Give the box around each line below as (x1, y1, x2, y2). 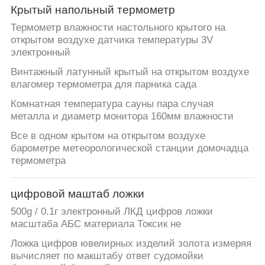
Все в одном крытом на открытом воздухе (10, 130, 205, 142)
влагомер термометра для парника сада (10, 79, 196, 91)
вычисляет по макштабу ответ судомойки (10, 250, 203, 262)
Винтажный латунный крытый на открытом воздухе (10, 66, 249, 78)
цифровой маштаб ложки (10, 187, 144, 200)
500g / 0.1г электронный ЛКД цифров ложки (10, 206, 213, 218)
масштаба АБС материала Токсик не (10, 218, 181, 230)
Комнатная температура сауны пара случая (10, 98, 214, 110)
